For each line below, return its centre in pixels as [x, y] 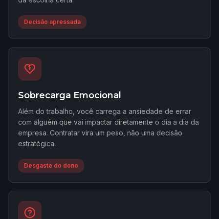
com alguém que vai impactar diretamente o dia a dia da [109, 122]
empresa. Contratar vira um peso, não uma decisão [100, 133]
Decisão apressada [52, 22]
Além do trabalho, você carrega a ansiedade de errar [105, 111]
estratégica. [37, 143]
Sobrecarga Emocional [70, 95]
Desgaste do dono [51, 165]
